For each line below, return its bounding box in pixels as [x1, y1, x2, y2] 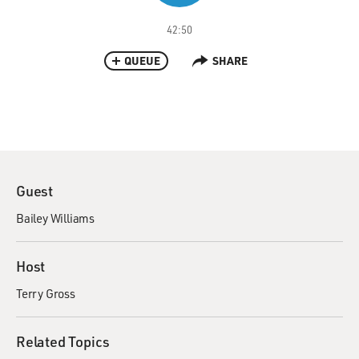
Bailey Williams [16, 210, 95, 226]
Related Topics [16, 332, 111, 351]
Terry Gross [16, 285, 75, 301]
